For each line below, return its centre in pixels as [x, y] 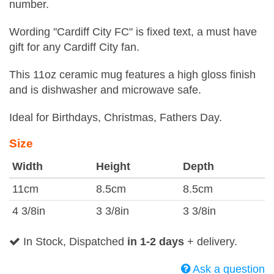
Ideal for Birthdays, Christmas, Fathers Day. [116, 117]
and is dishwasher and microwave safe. [105, 90]
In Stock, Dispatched [74, 242]
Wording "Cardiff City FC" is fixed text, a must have [133, 32]
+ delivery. [211, 242]
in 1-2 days [156, 242]
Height [113, 166]
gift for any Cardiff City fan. [74, 47]
